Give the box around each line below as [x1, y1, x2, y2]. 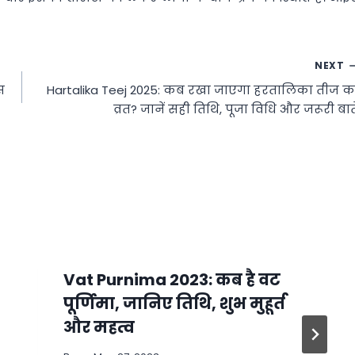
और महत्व [63, 315, 135, 338]
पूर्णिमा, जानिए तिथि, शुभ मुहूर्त [63, 292, 285, 315]
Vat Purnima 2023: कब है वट [63, 268, 281, 291]
